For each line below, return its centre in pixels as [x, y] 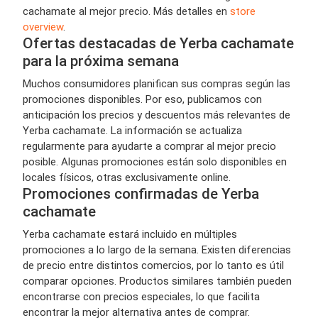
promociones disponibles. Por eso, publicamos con [142, 99]
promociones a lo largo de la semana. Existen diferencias [157, 250]
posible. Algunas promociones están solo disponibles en [155, 161]
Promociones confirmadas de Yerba [141, 193]
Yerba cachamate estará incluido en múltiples [130, 234]
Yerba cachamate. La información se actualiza [132, 130]
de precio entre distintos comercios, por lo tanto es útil [153, 265]
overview [43, 27]
